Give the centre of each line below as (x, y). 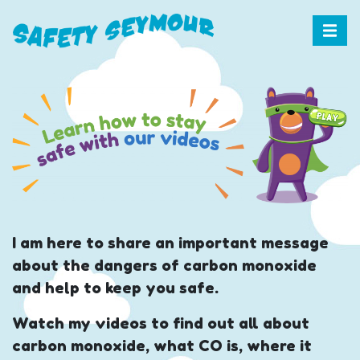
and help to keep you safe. (115, 287)
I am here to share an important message (170, 242)
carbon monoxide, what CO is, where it (162, 345)
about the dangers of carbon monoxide (164, 265)
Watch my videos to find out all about (161, 323)
